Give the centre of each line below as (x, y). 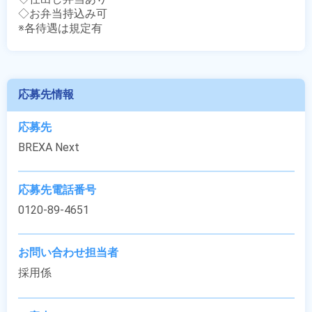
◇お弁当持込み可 (63, 14)
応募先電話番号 (57, 190)
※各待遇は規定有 (60, 28)
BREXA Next (49, 147)
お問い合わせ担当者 (68, 252)
